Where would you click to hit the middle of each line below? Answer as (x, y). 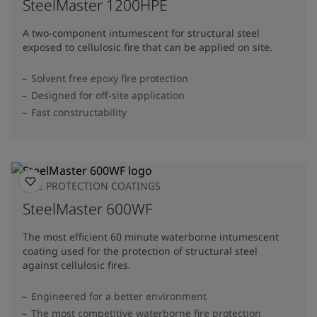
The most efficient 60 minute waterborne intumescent (151, 236)
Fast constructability (80, 112)
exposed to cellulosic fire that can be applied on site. (148, 47)
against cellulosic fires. (77, 265)
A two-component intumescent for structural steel (141, 33)
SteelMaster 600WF (88, 208)
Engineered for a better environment (120, 296)
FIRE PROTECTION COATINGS (92, 185)
